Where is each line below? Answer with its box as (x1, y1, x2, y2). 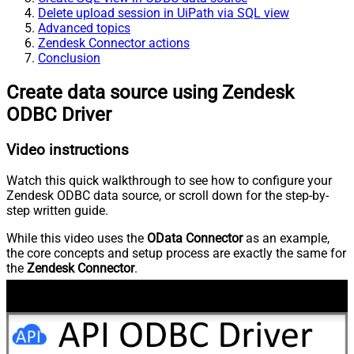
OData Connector (147, 231, 243, 247)
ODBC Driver (6, 103, 111, 126)
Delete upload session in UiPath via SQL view (38, 5, 289, 21)
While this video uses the (6, 231, 147, 247)
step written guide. (6, 203, 108, 219)
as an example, (243, 231, 330, 247)
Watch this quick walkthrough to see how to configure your (6, 173, 332, 189)
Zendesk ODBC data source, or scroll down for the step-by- (6, 188, 329, 204)
